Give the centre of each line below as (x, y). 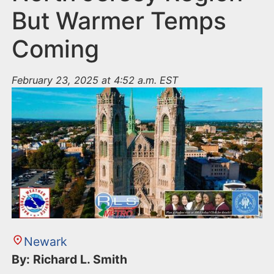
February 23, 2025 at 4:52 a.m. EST (95, 80)
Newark (45, 242)
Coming (56, 49)
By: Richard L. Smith (71, 260)
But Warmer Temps (119, 21)
